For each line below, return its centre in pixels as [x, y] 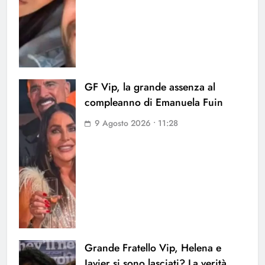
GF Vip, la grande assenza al [150, 87]
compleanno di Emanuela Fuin [154, 103]
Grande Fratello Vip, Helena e [153, 248]
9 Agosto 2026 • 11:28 [136, 123]
